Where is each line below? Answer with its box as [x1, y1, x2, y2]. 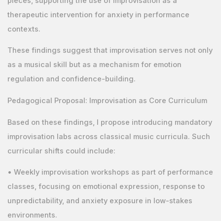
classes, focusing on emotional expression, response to [7, 182, 205, 191]
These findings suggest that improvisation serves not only [7, 46, 213, 55]
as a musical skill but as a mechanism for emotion [7, 60, 182, 70]
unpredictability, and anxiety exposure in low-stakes [7, 196, 192, 206]
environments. [7, 211, 57, 220]
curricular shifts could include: [7, 146, 115, 155]
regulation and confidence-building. [7, 74, 136, 84]
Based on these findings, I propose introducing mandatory [7, 117, 212, 127]
